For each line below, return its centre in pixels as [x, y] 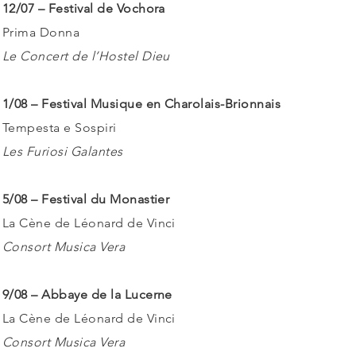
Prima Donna [41, 32]
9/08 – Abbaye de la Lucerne [87, 294]
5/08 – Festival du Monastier [86, 199]
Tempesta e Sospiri [60, 128]
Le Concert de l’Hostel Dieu [86, 56]
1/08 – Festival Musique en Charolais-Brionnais [142, 104]
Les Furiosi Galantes [63, 151]
